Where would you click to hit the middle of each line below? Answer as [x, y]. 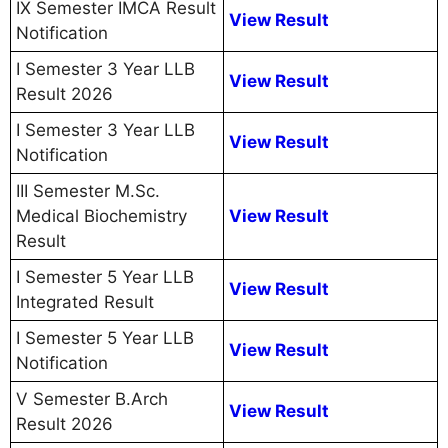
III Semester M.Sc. [88, 191]
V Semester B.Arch [92, 399]
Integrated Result [85, 302]
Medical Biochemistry [101, 216]
